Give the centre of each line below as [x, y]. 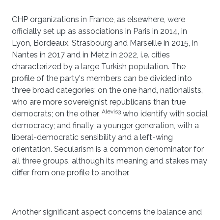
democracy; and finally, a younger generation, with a [105, 125]
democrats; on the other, [57, 114]
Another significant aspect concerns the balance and [107, 212]
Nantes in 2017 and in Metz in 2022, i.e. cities [91, 55]
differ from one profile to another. [72, 173]
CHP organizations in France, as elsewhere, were [98, 19]
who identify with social [164, 114]
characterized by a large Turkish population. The [99, 67]
